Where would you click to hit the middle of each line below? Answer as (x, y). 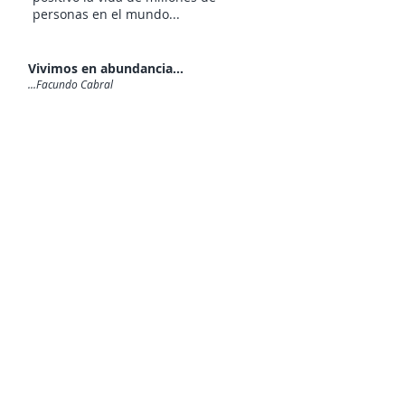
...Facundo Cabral (71, 84)
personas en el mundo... (106, 14)
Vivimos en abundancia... (106, 68)
